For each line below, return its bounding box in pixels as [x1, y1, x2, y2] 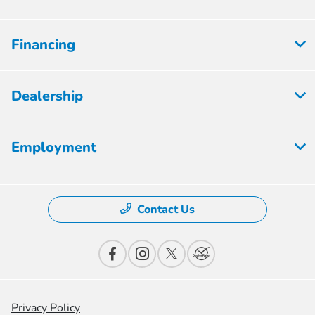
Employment [11, 138, 96, 157]
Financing [11, 35, 75, 55]
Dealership [11, 86, 83, 106]
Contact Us [137, 202, 195, 218]
